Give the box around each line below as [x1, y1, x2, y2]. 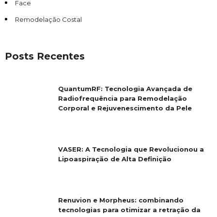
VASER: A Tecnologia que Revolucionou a [58, 145, 204, 153]
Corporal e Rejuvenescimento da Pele [58, 104, 192, 112]
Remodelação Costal [15, 15, 82, 23]
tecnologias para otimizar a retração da [58, 205, 201, 214]
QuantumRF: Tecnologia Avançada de [58, 84, 192, 93]
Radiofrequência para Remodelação [58, 94, 187, 102]
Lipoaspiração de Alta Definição [58, 155, 171, 163]
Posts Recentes [5, 50, 85, 62]
